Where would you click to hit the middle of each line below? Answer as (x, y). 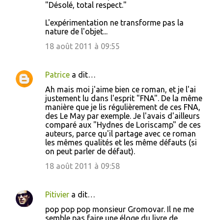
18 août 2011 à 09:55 (82, 46)
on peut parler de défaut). (90, 151)
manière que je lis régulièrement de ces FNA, (123, 107)
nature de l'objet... (76, 31)
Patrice (57, 75)
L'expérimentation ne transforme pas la (114, 23)
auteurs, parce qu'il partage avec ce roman (121, 134)
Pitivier (57, 194)
